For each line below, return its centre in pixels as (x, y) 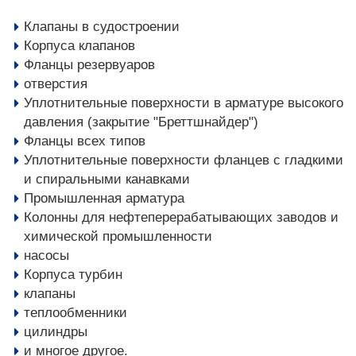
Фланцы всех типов (85, 141)
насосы (46, 255)
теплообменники (75, 313)
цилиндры (56, 332)
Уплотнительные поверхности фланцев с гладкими (184, 160)
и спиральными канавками (107, 179)
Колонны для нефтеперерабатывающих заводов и (181, 217)
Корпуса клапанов (79, 46)
